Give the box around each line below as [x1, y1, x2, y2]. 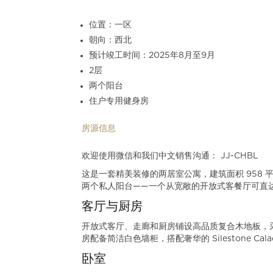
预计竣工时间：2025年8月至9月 [89, 51, 216, 60]
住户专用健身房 [89, 97, 149, 105]
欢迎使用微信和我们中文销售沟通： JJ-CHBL [82, 152, 259, 160]
